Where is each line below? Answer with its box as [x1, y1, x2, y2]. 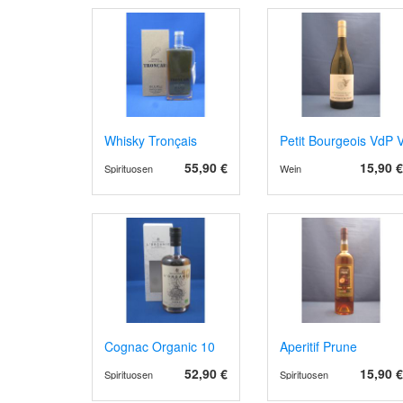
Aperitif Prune [280, 336, 357, 355]
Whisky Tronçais [104, 131, 197, 150]
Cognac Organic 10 [104, 336, 215, 355]
